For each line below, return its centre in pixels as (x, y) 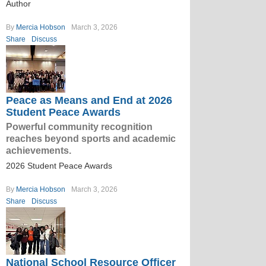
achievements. (39, 151)
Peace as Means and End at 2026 (89, 100)
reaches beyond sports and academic (91, 139)
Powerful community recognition (79, 127)
